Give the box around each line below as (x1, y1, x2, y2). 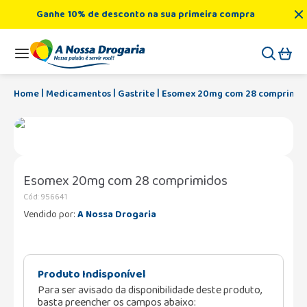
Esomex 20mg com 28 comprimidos (23, 169, 228, 192)
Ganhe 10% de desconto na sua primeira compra (36, 6, 255, 22)
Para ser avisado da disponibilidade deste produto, (38, 281, 262, 299)
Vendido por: (23, 206, 77, 222)
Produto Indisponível (38, 265, 145, 283)
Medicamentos (46, 86, 111, 101)
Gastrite (118, 86, 155, 101)
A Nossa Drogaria (77, 206, 156, 222)
